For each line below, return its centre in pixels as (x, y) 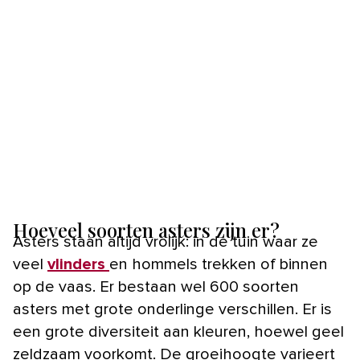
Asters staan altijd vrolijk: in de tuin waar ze (166, 242)
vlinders (78, 265)
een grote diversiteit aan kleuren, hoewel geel (178, 332)
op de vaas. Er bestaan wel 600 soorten (156, 287)
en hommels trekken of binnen (219, 265)
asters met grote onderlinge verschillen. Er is (172, 310)
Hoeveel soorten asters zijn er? (146, 230)
